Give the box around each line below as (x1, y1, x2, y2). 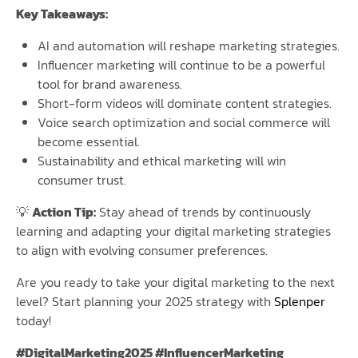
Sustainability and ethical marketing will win (38, 150, 287, 170)
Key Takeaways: (16, 3, 108, 23)
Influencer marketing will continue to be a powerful (38, 54, 326, 74)
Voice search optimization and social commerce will (38, 112, 331, 132)
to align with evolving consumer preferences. (16, 240, 268, 260)
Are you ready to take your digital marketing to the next (16, 272, 335, 292)
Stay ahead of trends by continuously (96, 201, 311, 221)
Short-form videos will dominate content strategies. (38, 93, 332, 113)
